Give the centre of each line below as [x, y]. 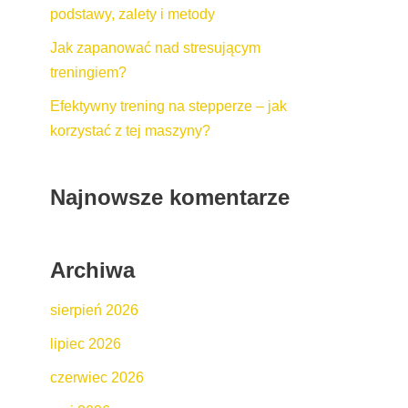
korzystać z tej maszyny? [130, 130]
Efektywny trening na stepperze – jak [168, 106]
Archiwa [92, 270]
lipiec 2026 [86, 343]
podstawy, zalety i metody [133, 14]
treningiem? [88, 72]
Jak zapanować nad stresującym [155, 47]
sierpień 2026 [94, 310]
